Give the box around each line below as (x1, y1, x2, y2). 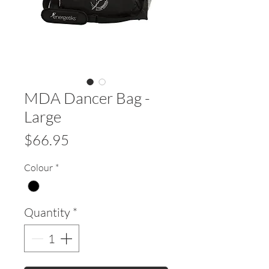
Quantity (24, 205, 70, 220)
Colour (24, 162, 53, 174)
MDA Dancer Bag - (24, 88, 150, 107)
